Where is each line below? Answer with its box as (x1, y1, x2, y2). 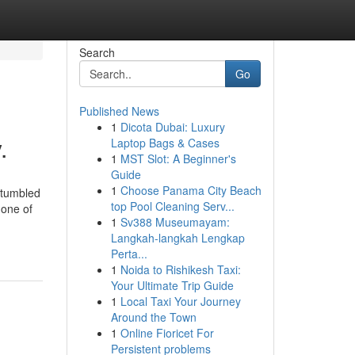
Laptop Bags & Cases (110, 135, 219, 151)
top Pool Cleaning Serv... (110, 198, 235, 214)
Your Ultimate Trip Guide (110, 277, 234, 293)
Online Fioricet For (120, 325, 214, 341)
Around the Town (110, 309, 197, 325)
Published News (78, 103, 159, 119)
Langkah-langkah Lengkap (110, 230, 245, 246)
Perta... (110, 246, 147, 261)
